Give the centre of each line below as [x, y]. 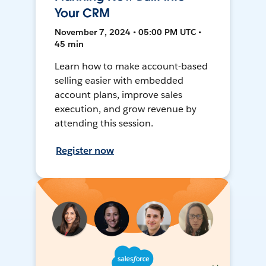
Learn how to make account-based [131, 66]
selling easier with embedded [119, 81]
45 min [69, 44]
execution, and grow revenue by [126, 109]
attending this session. [104, 123]
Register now [85, 151]
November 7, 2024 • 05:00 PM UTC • [128, 32]
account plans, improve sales [118, 95]
